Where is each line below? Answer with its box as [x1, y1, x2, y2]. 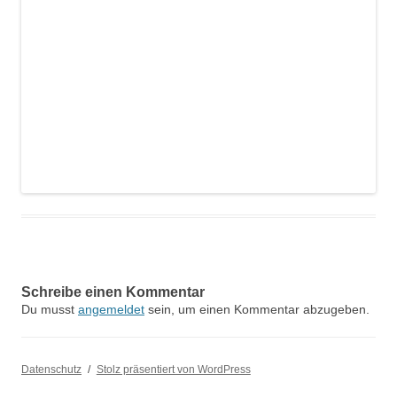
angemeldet [78, 302, 144, 317]
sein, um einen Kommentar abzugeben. [144, 302, 370, 317]
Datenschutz [21, 363, 82, 377]
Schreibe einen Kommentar [21, 284, 205, 300]
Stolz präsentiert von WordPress [96, 363, 251, 377]
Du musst [21, 302, 78, 317]
